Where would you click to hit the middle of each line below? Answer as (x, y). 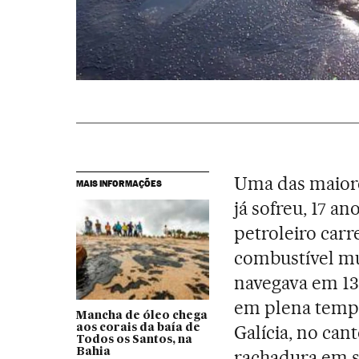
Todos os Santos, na (134, 339)
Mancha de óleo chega (141, 315)
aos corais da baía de (138, 327)
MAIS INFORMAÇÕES (119, 183)
